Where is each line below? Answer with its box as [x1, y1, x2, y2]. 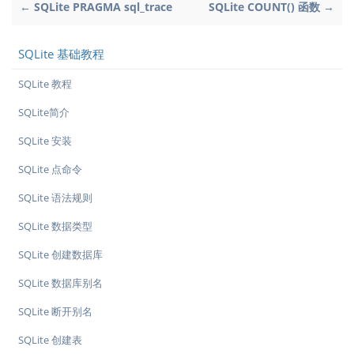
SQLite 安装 [18, 134, 72, 148]
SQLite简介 [18, 105, 70, 119]
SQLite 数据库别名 [18, 276, 103, 290]
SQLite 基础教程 [18, 46, 104, 62]
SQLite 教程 [18, 77, 72, 91]
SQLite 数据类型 [18, 219, 92, 233]
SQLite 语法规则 [18, 190, 92, 205]
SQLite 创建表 [18, 333, 82, 347]
